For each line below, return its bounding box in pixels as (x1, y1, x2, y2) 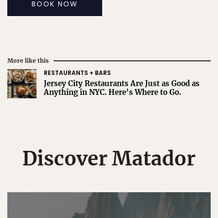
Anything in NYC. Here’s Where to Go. (44, 88, 181, 97)
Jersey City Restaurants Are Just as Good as (44, 79, 200, 89)
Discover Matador (22, 146, 196, 171)
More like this (7, 57, 49, 65)
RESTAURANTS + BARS (44, 69, 111, 77)
